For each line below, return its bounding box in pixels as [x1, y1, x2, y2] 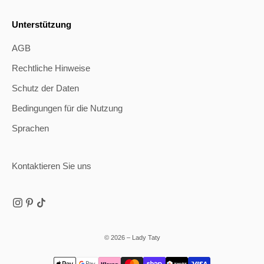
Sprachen [12, 123, 49, 134]
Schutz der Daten [12, 83, 79, 94]
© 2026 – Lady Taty [104, 234, 160, 242]
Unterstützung [12, 19, 71, 30]
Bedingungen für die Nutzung [12, 103, 123, 114]
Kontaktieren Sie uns [12, 161, 91, 171]
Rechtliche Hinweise [12, 63, 90, 74]
